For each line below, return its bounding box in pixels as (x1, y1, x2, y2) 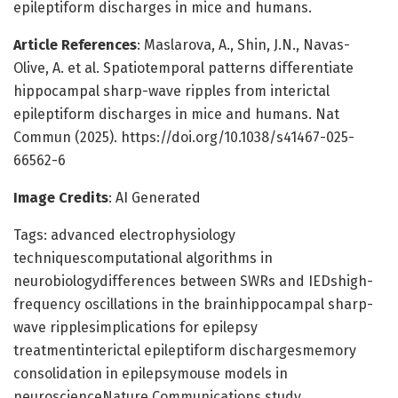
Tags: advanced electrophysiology (13, 226, 235, 243)
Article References (13, 36, 137, 53)
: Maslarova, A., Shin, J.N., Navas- (137, 36, 350, 53)
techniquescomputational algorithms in (13, 249, 273, 267)
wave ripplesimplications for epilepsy (13, 318, 258, 336)
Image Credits (13, 188, 108, 206)
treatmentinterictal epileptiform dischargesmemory (13, 341, 356, 359)
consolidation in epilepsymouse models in (13, 364, 288, 382)
